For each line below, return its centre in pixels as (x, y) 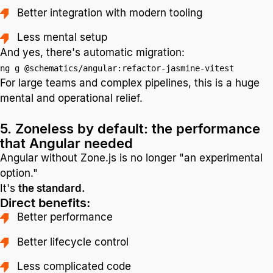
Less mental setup (62, 37)
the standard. (51, 189)
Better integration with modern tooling (110, 13)
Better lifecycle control (73, 242)
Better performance (65, 217)
